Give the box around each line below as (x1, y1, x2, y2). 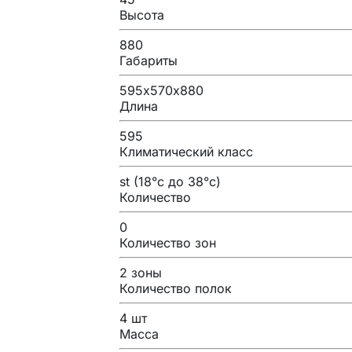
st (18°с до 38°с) (119, 173, 221, 189)
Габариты (119, 52, 178, 68)
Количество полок (119, 280, 232, 296)
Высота (119, 6, 164, 23)
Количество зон (119, 234, 216, 251)
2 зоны (119, 264, 162, 280)
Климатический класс (119, 143, 253, 159)
